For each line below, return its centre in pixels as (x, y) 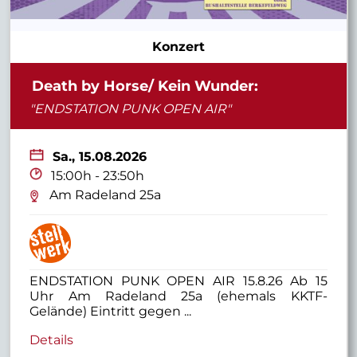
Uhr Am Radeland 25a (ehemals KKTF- (178, 296)
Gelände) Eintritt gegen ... (111, 311)
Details (52, 340)
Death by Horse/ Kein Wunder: (145, 85)
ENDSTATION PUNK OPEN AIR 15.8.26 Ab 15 (178, 280)
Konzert (178, 47)
